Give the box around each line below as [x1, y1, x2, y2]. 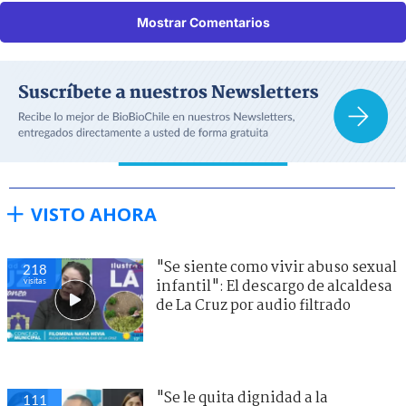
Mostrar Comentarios [136, 14, 270, 30]
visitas [23, 275, 46, 285]
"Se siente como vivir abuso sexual [156, 256, 397, 279]
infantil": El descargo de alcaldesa [156, 275, 392, 298]
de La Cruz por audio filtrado [156, 294, 351, 317]
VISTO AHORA [31, 201, 157, 227]
